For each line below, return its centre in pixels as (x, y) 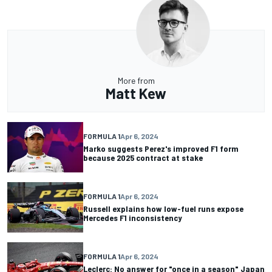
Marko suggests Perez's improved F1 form (161, 149)
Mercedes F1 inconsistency (133, 218)
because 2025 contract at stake (143, 158)
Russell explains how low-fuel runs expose (163, 209)
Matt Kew (136, 93)
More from (136, 80)
